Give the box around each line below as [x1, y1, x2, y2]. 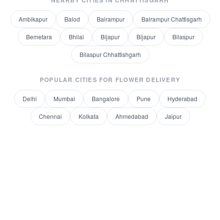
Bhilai [68, 32, 84, 41]
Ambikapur [18, 15, 48, 23]
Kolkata [78, 112, 99, 120]
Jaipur [165, 112, 182, 120]
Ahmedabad [115, 112, 148, 120]
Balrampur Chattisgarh [141, 15, 202, 23]
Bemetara [26, 32, 52, 41]
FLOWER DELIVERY [115, 75, 180, 84]
